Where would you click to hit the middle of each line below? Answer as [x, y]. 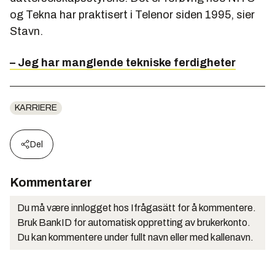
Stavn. [26, 32]
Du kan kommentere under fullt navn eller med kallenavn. [135, 238]
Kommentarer [51, 183]
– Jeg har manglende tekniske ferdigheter [123, 63]
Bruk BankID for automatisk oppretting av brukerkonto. [134, 223]
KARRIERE [36, 108]
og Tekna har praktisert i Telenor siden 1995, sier [132, 15]
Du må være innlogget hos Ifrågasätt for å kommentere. [137, 208]
